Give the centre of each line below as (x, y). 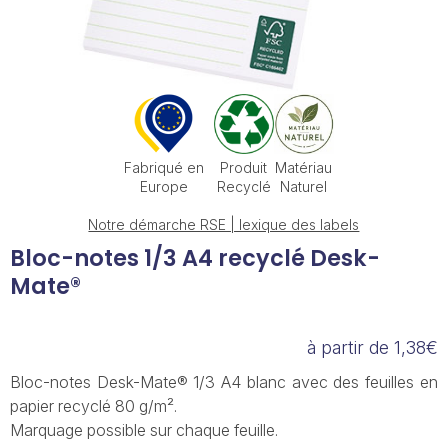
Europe (163, 186)
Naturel (304, 186)
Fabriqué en (163, 167)
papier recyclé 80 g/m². (93, 406)
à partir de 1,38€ (372, 347)
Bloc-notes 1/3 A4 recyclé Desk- (195, 258)
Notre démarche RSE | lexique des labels (224, 224)
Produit (244, 167)
